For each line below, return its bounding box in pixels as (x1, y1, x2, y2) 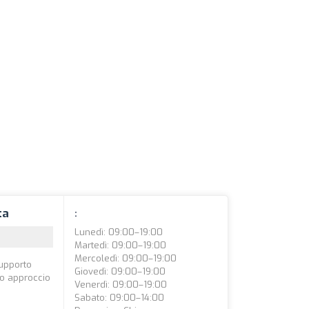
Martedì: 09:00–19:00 (74, 239, 167, 251)
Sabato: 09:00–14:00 (74, 292, 165, 303)
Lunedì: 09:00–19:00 (74, 226, 163, 238)
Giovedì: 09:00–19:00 (74, 266, 166, 277)
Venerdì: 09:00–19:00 (74, 279, 168, 290)
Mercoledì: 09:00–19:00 (74, 252, 177, 264)
